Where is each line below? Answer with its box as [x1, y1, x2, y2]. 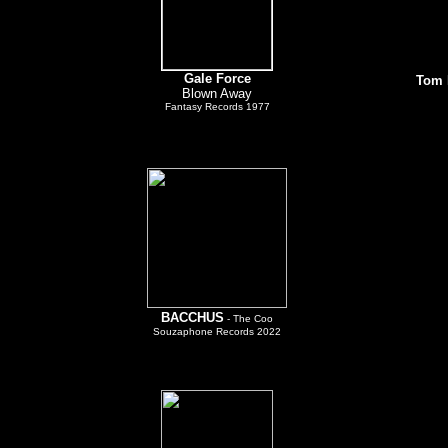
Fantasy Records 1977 [164, 101, 270, 112]
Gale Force [183, 71, 251, 86]
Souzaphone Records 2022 [153, 326, 281, 337]
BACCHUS [161, 310, 224, 325]
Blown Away [182, 86, 252, 101]
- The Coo [224, 313, 273, 324]
